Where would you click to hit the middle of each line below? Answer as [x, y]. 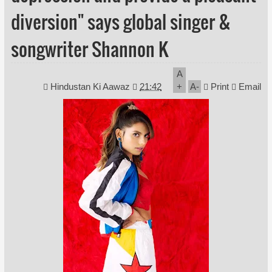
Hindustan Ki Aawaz [92, 87]
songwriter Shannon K [89, 49]
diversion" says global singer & [121, 22]
